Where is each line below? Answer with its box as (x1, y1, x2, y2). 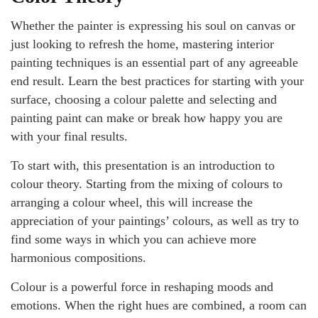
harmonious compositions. (11, 251, 146, 265)
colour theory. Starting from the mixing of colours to (11, 177, 283, 191)
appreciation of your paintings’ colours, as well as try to (11, 214, 299, 228)
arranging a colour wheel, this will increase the (11, 195, 253, 209)
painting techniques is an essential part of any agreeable (11, 55, 298, 70)
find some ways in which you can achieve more (11, 232, 256, 246)
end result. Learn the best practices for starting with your (11, 74, 304, 88)
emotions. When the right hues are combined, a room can (11, 298, 307, 312)
